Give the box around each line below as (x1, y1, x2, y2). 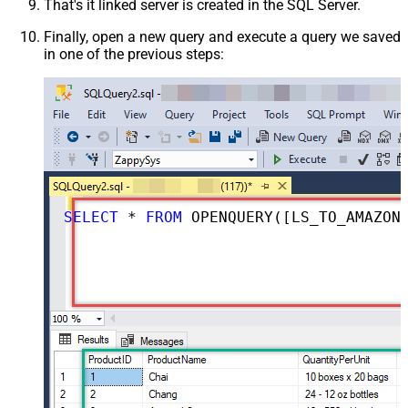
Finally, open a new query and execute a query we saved (44, 27, 401, 46)
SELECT (63, 208, 118, 226)
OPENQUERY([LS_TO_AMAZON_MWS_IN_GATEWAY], (181, 208, 401, 226)
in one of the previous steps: (44, 45, 224, 63)
